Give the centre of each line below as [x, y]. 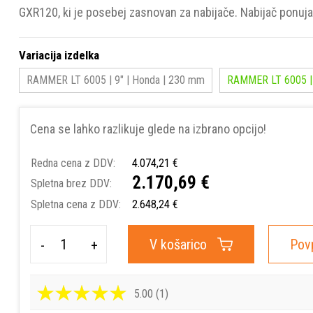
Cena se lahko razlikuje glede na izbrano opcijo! [150, 129]
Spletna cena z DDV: [76, 204]
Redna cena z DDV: [73, 163]
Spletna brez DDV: [71, 183]
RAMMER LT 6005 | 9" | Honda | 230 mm [116, 80]
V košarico [178, 245]
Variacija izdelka [59, 55]
